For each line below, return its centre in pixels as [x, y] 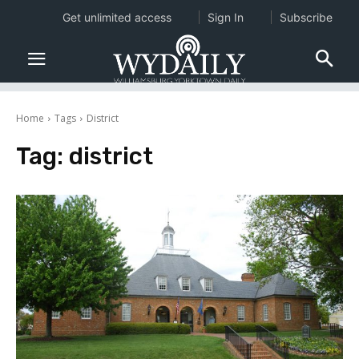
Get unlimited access [117, 17]
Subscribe [306, 17]
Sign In [225, 17]
